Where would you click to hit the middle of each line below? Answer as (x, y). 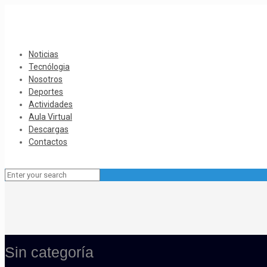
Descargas (49, 129)
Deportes (46, 92)
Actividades (51, 104)
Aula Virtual (50, 117)
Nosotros (46, 79)
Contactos (48, 142)
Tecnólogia (49, 67)
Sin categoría (49, 252)
